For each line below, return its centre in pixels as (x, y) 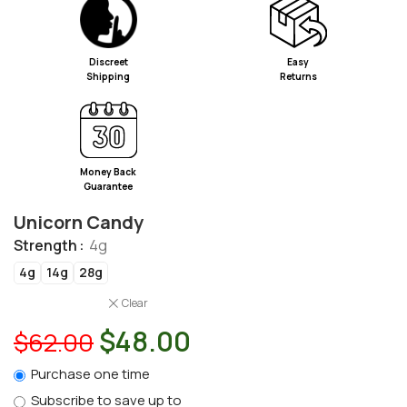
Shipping (109, 76)
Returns (298, 76)
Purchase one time (90, 374)
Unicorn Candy (79, 223)
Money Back (109, 172)
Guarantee (109, 187)
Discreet (108, 61)
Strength (45, 245)
